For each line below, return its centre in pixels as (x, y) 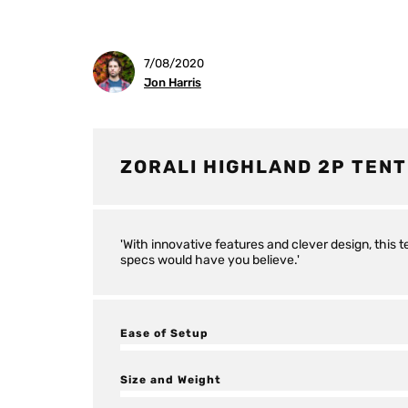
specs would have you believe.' (210, 260)
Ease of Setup (164, 333)
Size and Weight (171, 380)
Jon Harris (173, 82)
